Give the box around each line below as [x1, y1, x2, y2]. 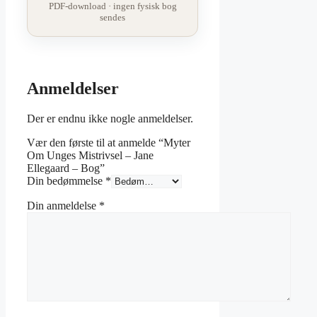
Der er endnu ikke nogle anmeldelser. [27, 113, 193, 125]
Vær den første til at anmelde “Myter [27, 137, 190, 149]
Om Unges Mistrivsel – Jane [27, 149, 154, 162]
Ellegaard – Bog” [27, 162, 105, 175]
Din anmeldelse [27, 200, 99, 212]
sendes [100, 12, 126, 23]
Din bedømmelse [27, 175, 105, 188]
